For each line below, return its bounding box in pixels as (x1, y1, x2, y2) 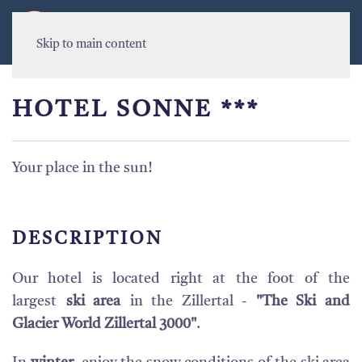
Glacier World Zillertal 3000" (12, 317, 196, 331)
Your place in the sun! (12, 161, 153, 175)
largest (12, 294, 66, 309)
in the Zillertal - (120, 294, 256, 309)
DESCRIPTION (12, 230, 162, 248)
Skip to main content (36, 39, 146, 51)
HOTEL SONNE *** (12, 99, 259, 122)
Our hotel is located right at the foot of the (12, 271, 350, 286)
